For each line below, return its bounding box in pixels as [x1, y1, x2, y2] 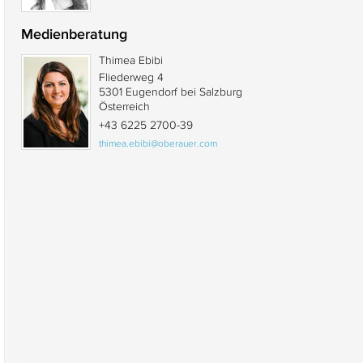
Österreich [99, 100, 150, 113]
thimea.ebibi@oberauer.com [99, 138, 217, 149]
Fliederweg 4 [99, 70, 164, 83]
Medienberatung [21, 26, 127, 42]
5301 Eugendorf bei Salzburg [99, 85, 242, 98]
